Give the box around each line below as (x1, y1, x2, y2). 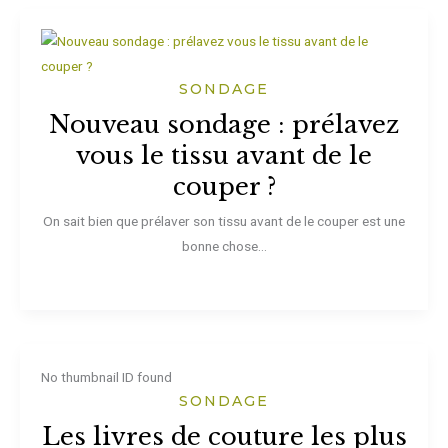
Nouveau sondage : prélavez (49, 110, 399, 140)
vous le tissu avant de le (76, 141, 372, 171)
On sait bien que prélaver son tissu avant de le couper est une (43, 213, 405, 230)
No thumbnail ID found (40, 368, 172, 385)
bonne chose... (181, 238, 267, 255)
